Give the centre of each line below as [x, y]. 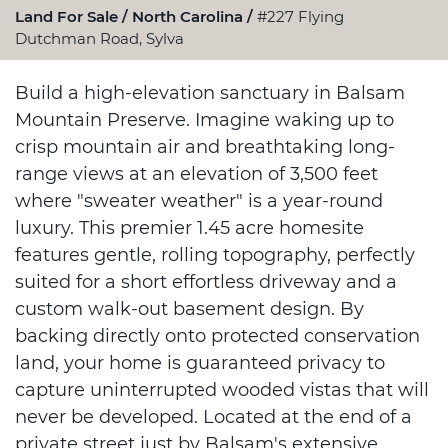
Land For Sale [68, 16]
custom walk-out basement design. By [189, 309]
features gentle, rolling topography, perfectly [215, 255]
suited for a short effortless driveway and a [206, 282]
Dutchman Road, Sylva [99, 38]
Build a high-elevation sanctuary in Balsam [210, 93]
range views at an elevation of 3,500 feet [196, 174]
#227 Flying [300, 16]
